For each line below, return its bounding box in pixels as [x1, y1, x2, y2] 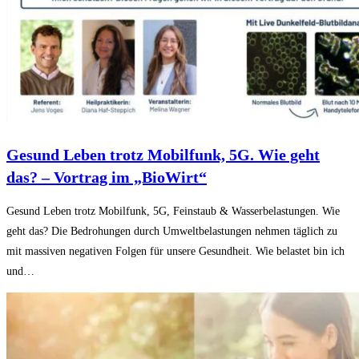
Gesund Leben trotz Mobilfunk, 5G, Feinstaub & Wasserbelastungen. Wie [6, 205, 340, 218]
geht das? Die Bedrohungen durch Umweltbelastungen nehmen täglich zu [6, 225, 337, 238]
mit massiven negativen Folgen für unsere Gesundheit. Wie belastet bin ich [6, 245, 345, 258]
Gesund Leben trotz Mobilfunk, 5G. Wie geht [6, 145, 320, 163]
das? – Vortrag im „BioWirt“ [6, 167, 207, 186]
